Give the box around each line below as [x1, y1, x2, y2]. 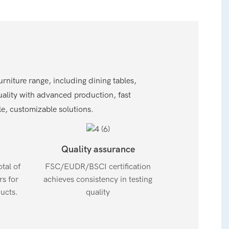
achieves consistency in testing [43, 175, 152, 185]
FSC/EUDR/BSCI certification [45, 162, 151, 172]
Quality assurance [61, 144, 135, 155]
